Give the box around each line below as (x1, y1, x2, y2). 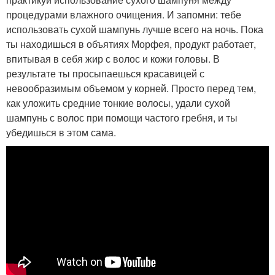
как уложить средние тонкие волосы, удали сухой (6, 96, 230, 110)
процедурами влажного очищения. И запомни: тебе (6, 7, 241, 21)
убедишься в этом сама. (6, 125, 116, 139)
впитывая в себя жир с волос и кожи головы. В (6, 52, 220, 66)
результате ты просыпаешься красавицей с (6, 66, 204, 80)
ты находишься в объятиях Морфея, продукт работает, (6, 37, 256, 51)
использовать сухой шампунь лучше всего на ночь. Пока (6, 22, 263, 36)
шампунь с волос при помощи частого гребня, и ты (6, 110, 238, 125)
